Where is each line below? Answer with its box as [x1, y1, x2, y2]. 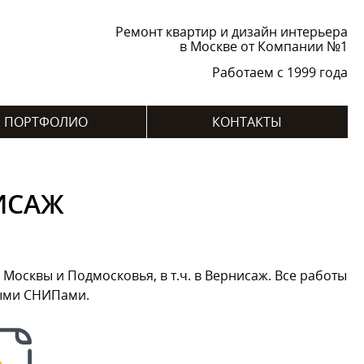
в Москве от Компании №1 [179, 37, 348, 55]
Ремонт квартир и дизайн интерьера [115, 23, 348, 41]
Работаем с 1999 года [211, 63, 348, 81]
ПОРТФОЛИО [3, 113, 88, 131]
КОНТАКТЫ [212, 113, 282, 131]
